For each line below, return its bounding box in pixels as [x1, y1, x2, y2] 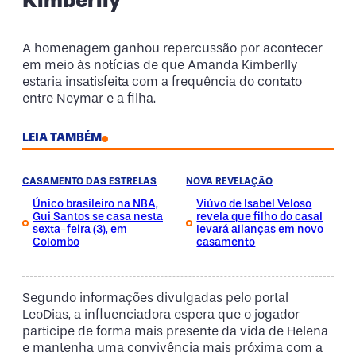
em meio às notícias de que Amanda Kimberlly [22, 57, 297, 73]
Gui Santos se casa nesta [33, 209, 163, 223]
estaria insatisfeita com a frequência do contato [22, 74, 302, 90]
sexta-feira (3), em [33, 222, 127, 236]
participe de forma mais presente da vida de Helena [22, 323, 328, 339]
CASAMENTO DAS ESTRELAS [22, 175, 157, 187]
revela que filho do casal [196, 209, 323, 223]
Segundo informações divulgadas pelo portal [22, 290, 288, 306]
